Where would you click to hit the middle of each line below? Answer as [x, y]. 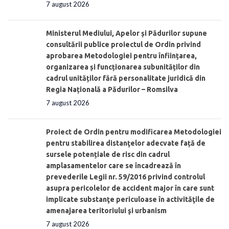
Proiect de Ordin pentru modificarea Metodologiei [134, 132]
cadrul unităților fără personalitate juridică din [126, 78]
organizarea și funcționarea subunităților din [123, 67]
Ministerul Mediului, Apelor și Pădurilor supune [127, 33]
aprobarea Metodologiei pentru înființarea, [121, 55]
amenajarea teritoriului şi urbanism [106, 210]
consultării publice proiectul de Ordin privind [123, 44]
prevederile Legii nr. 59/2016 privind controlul [125, 177]
